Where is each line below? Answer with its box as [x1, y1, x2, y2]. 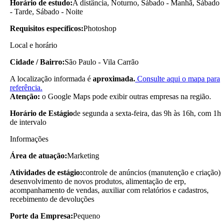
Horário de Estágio [10, 109, 73, 117]
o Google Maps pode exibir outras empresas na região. [40, 92, 211, 101]
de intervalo [10, 117, 46, 126]
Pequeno [73, 211, 100, 220]
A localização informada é [10, 74, 93, 83]
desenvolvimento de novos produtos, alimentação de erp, [10, 177, 186, 185]
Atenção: [10, 92, 40, 101]
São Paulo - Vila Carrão [65, 57, 139, 66]
